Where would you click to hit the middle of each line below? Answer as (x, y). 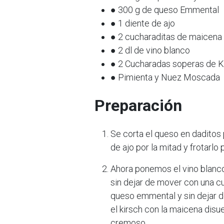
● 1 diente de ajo (143, 23)
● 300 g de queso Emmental (165, 10)
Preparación (138, 105)
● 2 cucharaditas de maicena (166, 37)
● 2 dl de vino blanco (150, 50)
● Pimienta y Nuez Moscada (165, 77)
